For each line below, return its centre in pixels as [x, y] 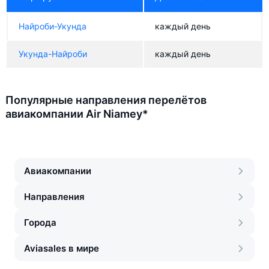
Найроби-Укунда [53, 26]
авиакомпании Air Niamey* [77, 114]
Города [40, 222]
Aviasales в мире [62, 248]
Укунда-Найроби [53, 54]
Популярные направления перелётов [106, 100]
